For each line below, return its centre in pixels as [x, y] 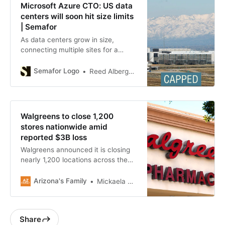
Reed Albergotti [109, 71]
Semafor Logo [56, 71]
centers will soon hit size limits [77, 17]
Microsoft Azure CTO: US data [76, 6]
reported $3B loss [53, 137]
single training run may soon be [71, 60]
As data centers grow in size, [67, 39]
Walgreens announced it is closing [75, 149]
